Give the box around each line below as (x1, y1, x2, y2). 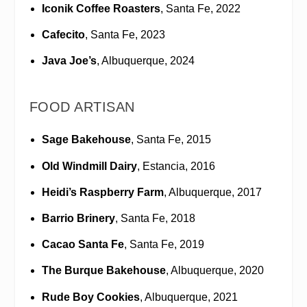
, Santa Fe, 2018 (114, 212, 195, 224)
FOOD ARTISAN (29, 99, 135, 115)
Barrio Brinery (41, 212, 115, 224)
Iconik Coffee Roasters (41, 2, 160, 14)
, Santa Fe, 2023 (84, 28, 165, 40)
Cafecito (41, 28, 85, 40)
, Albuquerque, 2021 (139, 291, 238, 303)
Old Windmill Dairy (41, 160, 137, 172)
